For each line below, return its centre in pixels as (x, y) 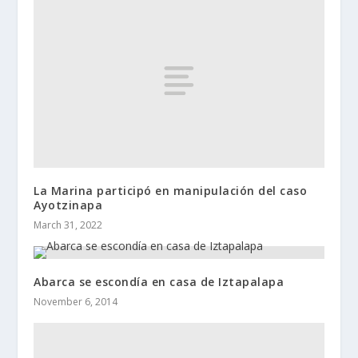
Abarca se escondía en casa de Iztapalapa (159, 281)
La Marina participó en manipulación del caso (171, 190)
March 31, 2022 (68, 225)
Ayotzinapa (68, 205)
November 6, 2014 (76, 301)
